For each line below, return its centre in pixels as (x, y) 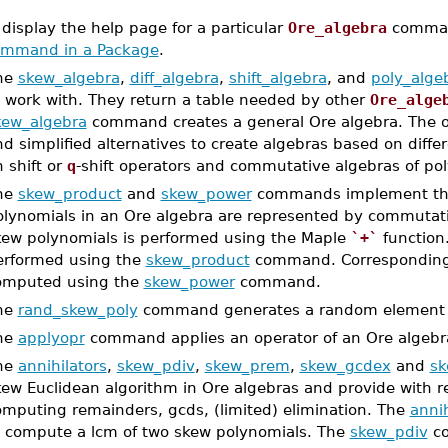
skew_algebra (68, 77)
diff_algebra (174, 77)
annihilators (62, 365)
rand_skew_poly (77, 309)
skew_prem (247, 365)
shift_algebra (277, 77)
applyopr (51, 337)
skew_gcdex (345, 365)
